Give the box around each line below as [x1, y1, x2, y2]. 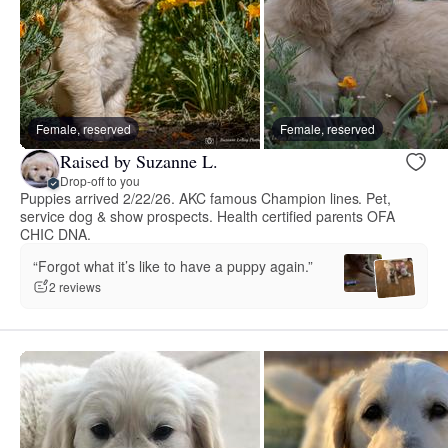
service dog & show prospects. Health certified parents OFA [20, 206, 396, 227]
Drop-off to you [60, 171, 140, 189]
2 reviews [49, 278, 101, 296]
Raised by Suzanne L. [60, 148, 218, 173]
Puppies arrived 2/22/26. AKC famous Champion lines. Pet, [20, 188, 392, 209]
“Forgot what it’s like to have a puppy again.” [33, 255, 313, 276]
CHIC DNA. [20, 224, 91, 245]
